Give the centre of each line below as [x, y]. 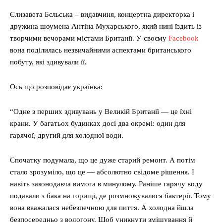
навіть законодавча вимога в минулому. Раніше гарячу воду [106, 184]
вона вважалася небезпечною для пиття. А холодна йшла [102, 208]
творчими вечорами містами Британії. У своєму [89, 38]
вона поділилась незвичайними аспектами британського [101, 50]
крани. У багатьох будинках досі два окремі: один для [98, 124]
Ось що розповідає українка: [56, 87]
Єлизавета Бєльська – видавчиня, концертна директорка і [102, 15]
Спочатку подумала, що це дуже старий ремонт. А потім [103, 160]
